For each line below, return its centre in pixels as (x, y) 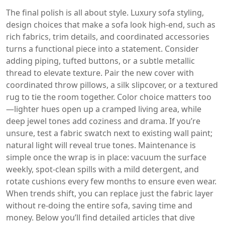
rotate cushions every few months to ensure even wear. (111, 181)
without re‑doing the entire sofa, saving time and (99, 205)
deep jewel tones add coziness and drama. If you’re (103, 121)
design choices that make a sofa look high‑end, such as (111, 25)
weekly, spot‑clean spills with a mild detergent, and (102, 169)
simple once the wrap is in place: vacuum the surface (106, 157)
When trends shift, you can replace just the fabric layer (110, 193)
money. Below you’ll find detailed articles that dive (100, 217)
